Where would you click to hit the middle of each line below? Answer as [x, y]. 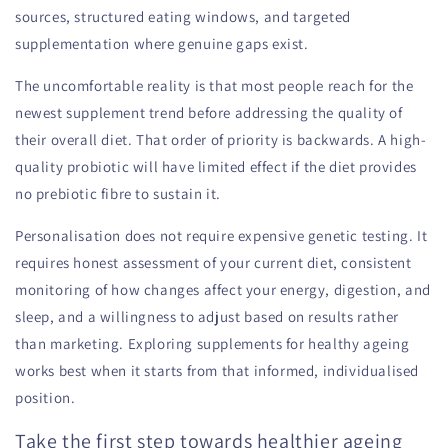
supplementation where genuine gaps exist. [162, 43]
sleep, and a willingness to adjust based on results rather [207, 316]
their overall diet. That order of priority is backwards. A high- [221, 139]
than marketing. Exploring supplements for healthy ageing [212, 343]
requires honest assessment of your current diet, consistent [213, 262]
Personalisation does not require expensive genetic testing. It [221, 235]
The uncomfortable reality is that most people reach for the [214, 85]
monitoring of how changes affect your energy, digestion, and [223, 289]
